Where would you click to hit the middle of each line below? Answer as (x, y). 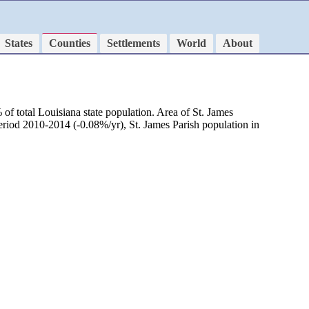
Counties (70, 43)
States (19, 43)
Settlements (133, 43)
